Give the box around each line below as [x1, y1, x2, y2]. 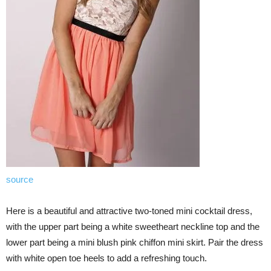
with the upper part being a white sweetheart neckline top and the [6, 221, 260, 232]
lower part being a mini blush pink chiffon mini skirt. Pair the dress [6, 237, 263, 248]
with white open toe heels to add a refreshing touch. [6, 253, 207, 264]
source [6, 174, 33, 185]
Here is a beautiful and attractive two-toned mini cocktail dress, [6, 206, 252, 217]
